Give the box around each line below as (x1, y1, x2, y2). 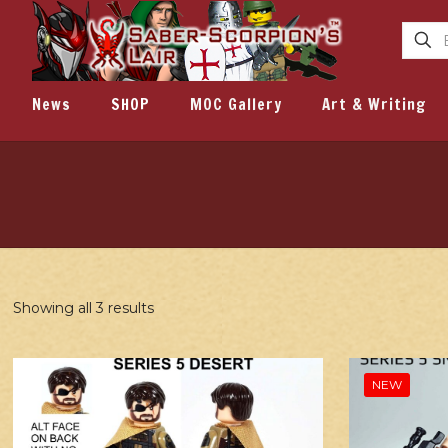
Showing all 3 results (13, 298, 155, 317)
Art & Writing (322, 94, 426, 115)
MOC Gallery (190, 94, 282, 115)
